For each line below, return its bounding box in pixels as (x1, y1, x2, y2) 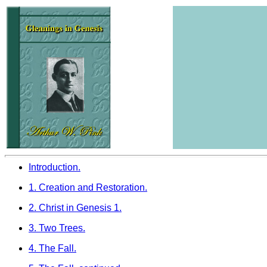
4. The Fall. (29, 243, 76, 253)
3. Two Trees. (29, 223, 85, 233)
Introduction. (29, 162, 80, 172)
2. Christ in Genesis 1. (29, 203, 122, 213)
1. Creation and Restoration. (29, 182, 147, 193)
